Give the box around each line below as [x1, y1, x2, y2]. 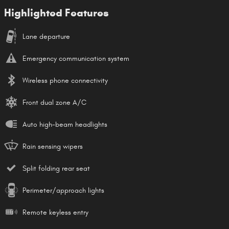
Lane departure [22, 32, 70, 41]
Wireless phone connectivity [22, 76, 108, 85]
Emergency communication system [22, 54, 129, 63]
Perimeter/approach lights [22, 186, 104, 195]
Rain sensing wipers [22, 142, 83, 151]
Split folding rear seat [22, 164, 90, 173]
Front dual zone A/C [22, 98, 86, 107]
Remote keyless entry [22, 208, 88, 217]
